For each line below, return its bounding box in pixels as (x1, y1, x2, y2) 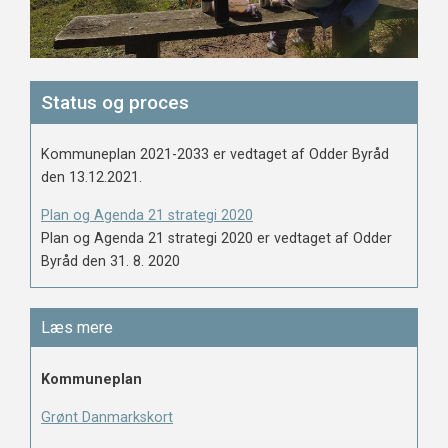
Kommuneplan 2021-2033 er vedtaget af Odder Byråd (41, 146, 389, 164)
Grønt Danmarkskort (41, 408, 173, 426)
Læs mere (41, 317, 113, 337)
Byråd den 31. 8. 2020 (41, 252, 180, 270)
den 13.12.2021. (41, 169, 142, 187)
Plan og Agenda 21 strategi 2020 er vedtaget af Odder (41, 229, 392, 247)
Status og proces (41, 91, 189, 114)
